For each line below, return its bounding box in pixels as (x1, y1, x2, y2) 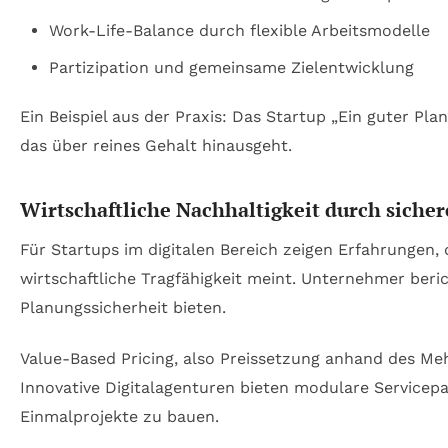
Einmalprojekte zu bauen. (20, 407, 219, 427)
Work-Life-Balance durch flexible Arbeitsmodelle (48, 21, 430, 41)
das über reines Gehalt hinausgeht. (20, 135, 292, 155)
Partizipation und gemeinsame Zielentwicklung (48, 58, 414, 78)
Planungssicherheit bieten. (20, 297, 226, 317)
